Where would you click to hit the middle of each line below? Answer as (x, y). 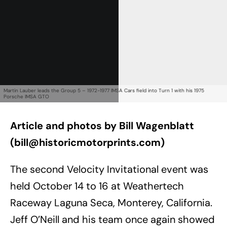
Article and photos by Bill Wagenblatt (102, 126)
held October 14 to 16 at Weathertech (97, 186)
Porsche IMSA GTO (26, 97)
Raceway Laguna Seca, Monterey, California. (111, 203)
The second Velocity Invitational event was (109, 169)
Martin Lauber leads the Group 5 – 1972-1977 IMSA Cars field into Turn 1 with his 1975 (104, 91)
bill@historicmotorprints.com (87, 143)
